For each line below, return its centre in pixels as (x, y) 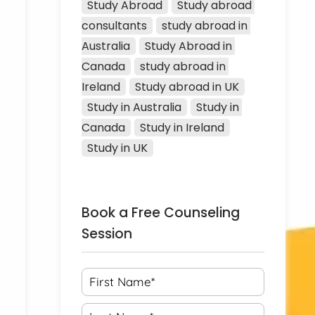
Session (107, 233)
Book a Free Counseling (161, 212)
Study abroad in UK (187, 86)
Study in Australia (135, 107)
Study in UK (118, 148)
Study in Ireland (182, 127)
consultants (115, 25)
